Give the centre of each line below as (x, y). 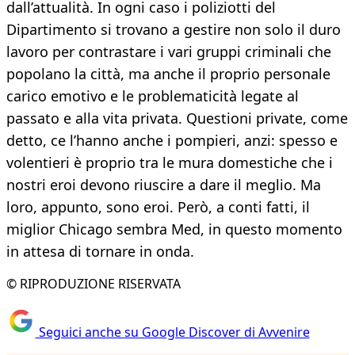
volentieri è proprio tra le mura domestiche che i (170, 163)
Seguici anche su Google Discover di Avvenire (172, 332)
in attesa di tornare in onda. (100, 252)
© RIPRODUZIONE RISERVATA (94, 284)
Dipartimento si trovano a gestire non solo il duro (174, 30)
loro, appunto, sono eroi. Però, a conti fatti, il (158, 207)
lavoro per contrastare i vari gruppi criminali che (169, 52)
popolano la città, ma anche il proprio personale (168, 74)
